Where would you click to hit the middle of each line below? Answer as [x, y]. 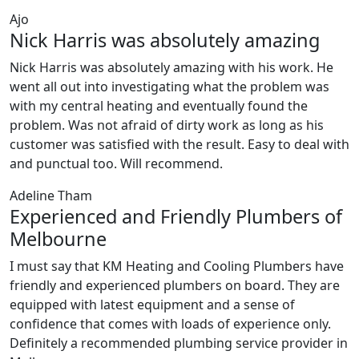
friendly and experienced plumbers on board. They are [175, 286]
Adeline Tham [51, 196]
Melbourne [58, 239]
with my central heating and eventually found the [159, 106]
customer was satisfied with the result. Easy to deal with [179, 145]
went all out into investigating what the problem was [169, 87]
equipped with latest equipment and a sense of [152, 305]
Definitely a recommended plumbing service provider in [179, 343]
